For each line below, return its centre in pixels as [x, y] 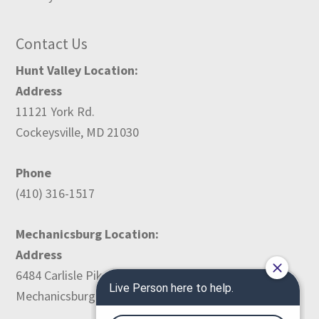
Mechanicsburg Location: [88, 234]
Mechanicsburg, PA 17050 [83, 296]
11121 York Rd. [56, 112]
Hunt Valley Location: [77, 70]
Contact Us [52, 44]
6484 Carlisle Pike [63, 276]
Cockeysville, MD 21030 [78, 132]
